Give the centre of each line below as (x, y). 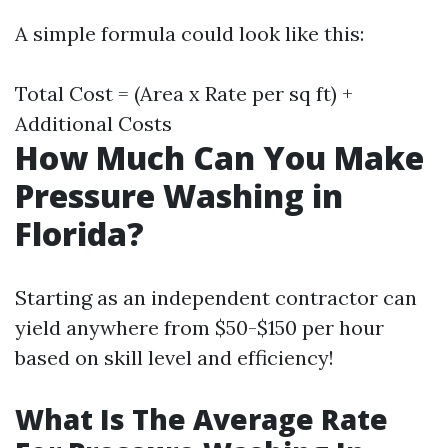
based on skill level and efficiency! (174, 357)
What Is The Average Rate (201, 419)
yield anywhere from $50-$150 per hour (199, 327)
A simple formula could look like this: (189, 33)
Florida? (79, 233)
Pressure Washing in (179, 195)
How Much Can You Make (219, 157)
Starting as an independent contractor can (216, 297)
